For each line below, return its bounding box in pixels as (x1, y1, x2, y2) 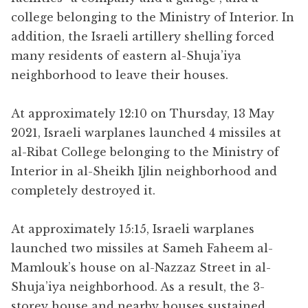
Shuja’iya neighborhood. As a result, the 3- (11, 279, 265, 294)
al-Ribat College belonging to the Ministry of (11, 144, 279, 159)
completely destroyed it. (11, 183, 155, 197)
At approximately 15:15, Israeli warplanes (11, 221, 254, 236)
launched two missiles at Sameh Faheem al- (11, 241, 273, 255)
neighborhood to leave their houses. (11, 67, 228, 82)
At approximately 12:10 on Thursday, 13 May (11, 106, 274, 120)
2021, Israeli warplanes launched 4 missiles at (11, 125, 281, 140)
